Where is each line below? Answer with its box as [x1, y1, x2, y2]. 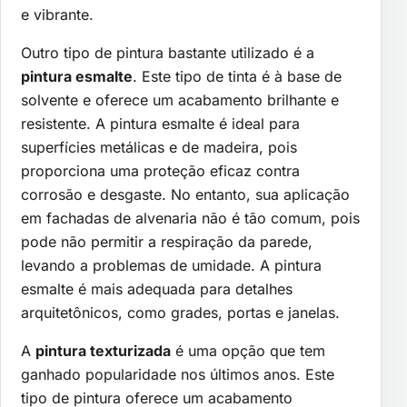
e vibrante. [21, 5, 94, 25]
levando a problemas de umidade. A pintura [21, 256, 322, 275]
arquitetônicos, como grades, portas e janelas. [21, 303, 340, 323]
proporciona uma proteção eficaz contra [21, 162, 300, 181]
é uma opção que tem [171, 342, 325, 361]
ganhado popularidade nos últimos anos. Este [21, 365, 334, 384]
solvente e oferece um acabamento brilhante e [21, 91, 339, 110]
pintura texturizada [35, 342, 171, 361]
